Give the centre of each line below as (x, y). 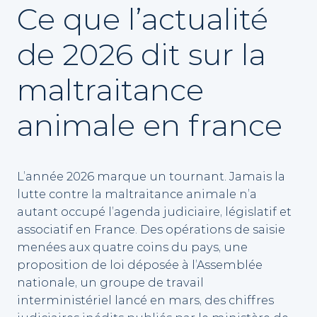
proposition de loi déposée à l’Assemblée (140, 265)
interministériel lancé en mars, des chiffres (145, 300)
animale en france (150, 126)
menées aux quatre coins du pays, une (132, 247)
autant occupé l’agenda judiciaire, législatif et (154, 212)
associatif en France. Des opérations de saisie (151, 230)
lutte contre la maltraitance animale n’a (137, 194)
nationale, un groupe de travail (110, 283)
